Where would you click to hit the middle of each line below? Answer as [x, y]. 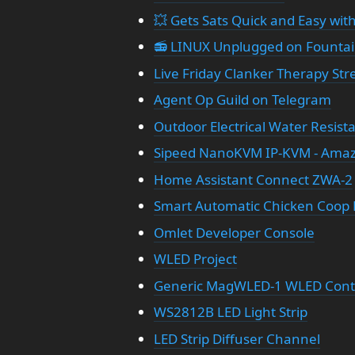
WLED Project [195, 259]
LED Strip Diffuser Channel [237, 338]
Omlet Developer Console [234, 232]
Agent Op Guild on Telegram [242, 99]
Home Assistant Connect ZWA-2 [253, 179]
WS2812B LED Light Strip [230, 312]
